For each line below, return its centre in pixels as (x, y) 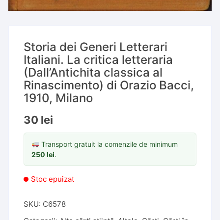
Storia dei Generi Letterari (96, 47)
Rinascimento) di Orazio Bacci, (109, 85)
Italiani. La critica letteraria (98, 60)
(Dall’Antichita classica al (93, 72)
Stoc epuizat (53, 179)
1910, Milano (58, 98)
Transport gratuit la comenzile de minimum (109, 144)
